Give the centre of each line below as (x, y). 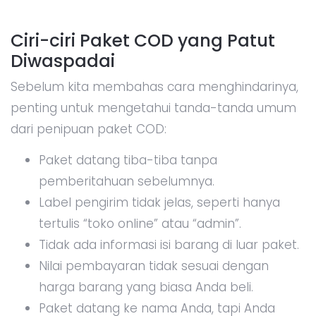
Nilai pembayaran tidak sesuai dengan (154, 266)
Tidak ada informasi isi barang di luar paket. (169, 244)
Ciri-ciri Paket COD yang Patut (143, 40)
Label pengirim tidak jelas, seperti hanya (159, 202)
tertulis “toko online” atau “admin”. (140, 223)
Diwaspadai (63, 61)
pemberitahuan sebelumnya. (127, 181)
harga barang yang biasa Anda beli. (146, 287)
